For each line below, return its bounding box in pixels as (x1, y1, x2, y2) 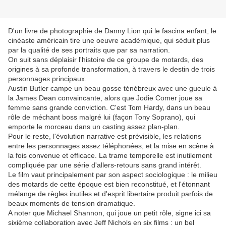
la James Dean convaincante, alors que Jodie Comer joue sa (8, 94, 202, 102)
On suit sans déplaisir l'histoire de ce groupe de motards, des (8, 55, 203, 64)
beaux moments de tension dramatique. (8, 199, 135, 208)
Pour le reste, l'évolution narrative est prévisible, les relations (8, 132, 201, 141)
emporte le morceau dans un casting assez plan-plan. (8, 123, 180, 131)
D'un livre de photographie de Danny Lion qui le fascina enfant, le (8, 27, 216, 35)
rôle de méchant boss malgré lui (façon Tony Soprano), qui (8, 113, 195, 122)
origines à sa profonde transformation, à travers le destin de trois (8, 65, 215, 74)
